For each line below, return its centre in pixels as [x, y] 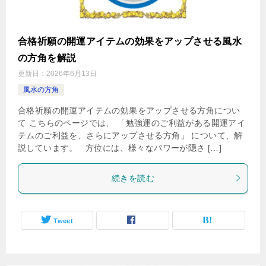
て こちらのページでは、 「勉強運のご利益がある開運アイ [132, 123]
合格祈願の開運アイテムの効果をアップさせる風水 [130, 41]
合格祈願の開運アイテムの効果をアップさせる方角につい [129, 110]
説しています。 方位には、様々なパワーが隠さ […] [120, 148]
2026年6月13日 [72, 73]
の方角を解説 [47, 58]
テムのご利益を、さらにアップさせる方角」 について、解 [130, 135]
